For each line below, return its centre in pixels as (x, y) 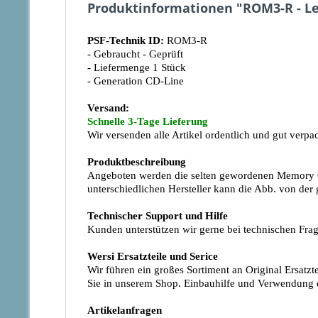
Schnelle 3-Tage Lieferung (148, 121)
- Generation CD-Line (136, 81)
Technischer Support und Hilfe (158, 216)
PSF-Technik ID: (126, 40)
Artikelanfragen (125, 310)
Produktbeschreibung (137, 162)
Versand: (108, 108)
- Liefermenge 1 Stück (137, 67)
